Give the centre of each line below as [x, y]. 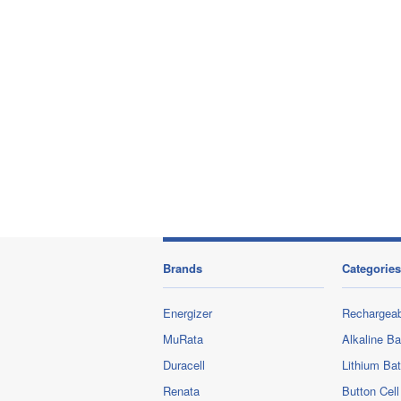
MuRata [183, 339]
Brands [183, 269]
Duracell [184, 365]
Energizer [188, 313]
